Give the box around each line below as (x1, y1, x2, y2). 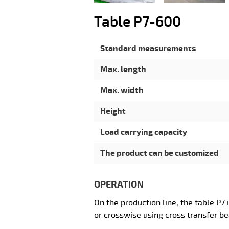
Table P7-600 (94, 13, 181, 32)
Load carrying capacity (100, 127, 187, 138)
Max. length (100, 64, 146, 75)
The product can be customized (100, 148, 219, 159)
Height (100, 106, 126, 117)
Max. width (100, 85, 144, 96)
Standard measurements (100, 43, 196, 54)
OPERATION (94, 179, 144, 191)
